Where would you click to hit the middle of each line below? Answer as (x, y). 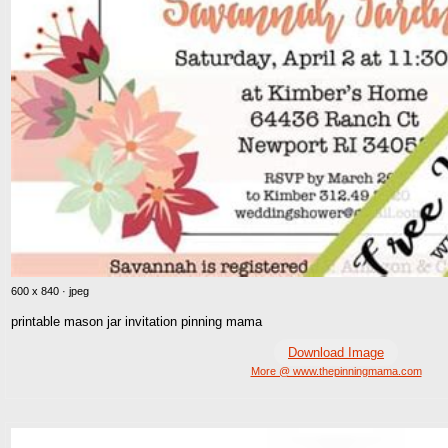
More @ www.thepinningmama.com (336, 371)
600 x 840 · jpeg (50, 291)
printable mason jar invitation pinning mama (136, 322)
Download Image (336, 353)
